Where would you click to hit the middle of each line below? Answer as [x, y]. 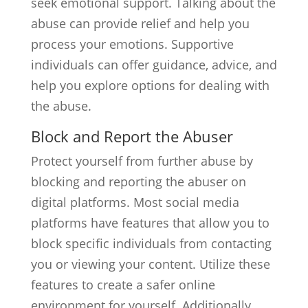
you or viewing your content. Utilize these [150, 264]
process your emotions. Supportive [132, 44]
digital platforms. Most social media [135, 202]
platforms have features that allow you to [150, 223]
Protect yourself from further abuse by [142, 161]
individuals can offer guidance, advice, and [154, 65]
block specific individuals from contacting [151, 243]
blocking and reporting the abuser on [138, 181]
